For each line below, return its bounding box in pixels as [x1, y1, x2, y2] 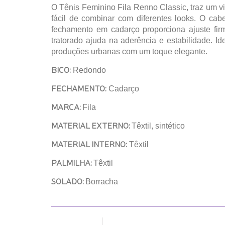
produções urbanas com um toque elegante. [51, 47, 207, 56]
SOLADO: [51, 175, 85, 186]
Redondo [71, 66, 106, 74]
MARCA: [51, 101, 82, 112]
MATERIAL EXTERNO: [51, 120, 132, 131]
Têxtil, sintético [132, 122, 185, 130]
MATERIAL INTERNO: [51, 138, 127, 149]
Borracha [85, 177, 118, 186]
